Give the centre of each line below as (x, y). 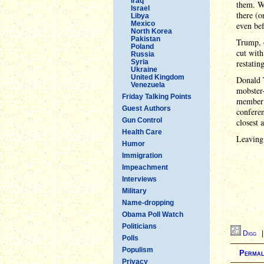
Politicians (139, 226)
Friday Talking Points (157, 96)
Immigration (142, 155)
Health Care (142, 132)
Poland (142, 46)
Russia (143, 54)
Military (134, 191)
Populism (138, 250)
